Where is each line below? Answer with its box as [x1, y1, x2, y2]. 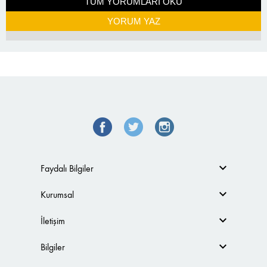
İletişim [40, 215, 65, 226]
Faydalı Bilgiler [40, 162, 94, 174]
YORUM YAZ [107, 15, 160, 26]
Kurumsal [40, 188, 74, 200]
